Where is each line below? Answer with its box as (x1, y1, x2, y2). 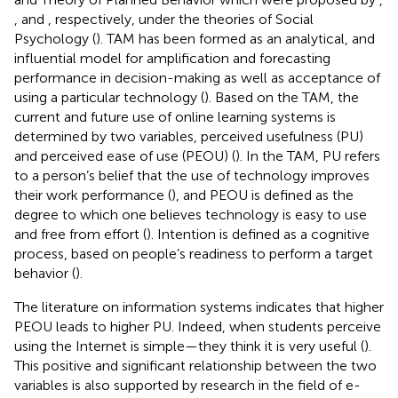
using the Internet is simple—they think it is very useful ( (14, 337, 364, 354)
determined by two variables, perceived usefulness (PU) (14, 127, 363, 145)
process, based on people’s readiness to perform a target (14, 244, 373, 262)
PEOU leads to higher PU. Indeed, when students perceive (14, 317, 381, 335)
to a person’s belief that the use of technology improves (14, 166, 370, 184)
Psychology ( (14, 29, 96, 47)
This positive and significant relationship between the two (14, 356, 377, 374)
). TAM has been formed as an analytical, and (96, 29, 375, 47)
